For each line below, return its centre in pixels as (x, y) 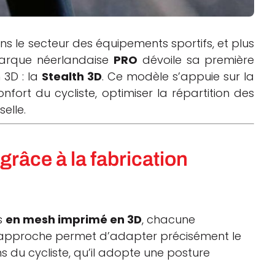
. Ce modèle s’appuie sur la (178, 77)
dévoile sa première (196, 60)
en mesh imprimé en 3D (74, 220)
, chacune (169, 220)
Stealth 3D (72, 77)
